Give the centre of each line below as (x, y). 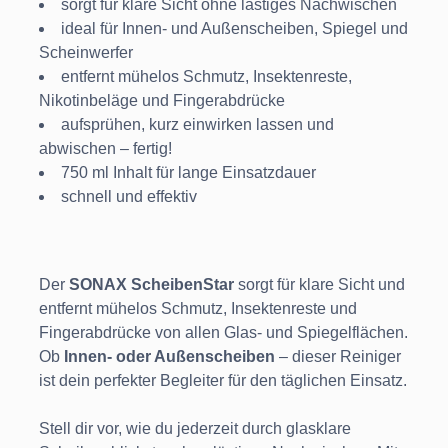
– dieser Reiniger (338, 357)
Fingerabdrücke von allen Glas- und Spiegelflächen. (223, 333)
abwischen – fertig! (105, 149)
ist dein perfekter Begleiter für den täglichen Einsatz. (223, 381)
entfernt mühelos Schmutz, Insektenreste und (198, 309)
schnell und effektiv (129, 197)
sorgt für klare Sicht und (319, 285)
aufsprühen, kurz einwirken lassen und (197, 125)
